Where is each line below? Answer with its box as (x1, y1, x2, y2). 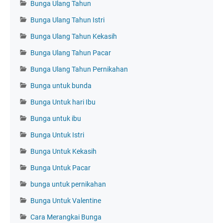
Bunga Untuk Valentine (30, 196, 101, 205)
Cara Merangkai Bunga (30, 213, 102, 221)
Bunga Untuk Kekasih (30, 147, 97, 155)
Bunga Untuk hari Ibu (30, 98, 96, 106)
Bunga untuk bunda (30, 81, 92, 90)
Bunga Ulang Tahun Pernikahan (30, 65, 128, 73)
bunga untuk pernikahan (30, 180, 106, 188)
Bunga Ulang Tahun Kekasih (30, 32, 117, 40)
